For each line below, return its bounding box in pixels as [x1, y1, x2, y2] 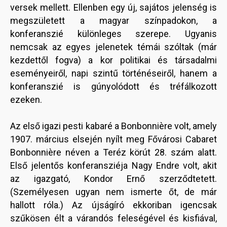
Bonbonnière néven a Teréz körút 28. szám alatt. [10, 147, 217, 158]
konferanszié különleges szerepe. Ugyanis [10, 28, 217, 40]
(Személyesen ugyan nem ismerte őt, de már [10, 186, 217, 198]
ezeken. [10, 94, 42, 105]
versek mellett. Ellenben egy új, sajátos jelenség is [10, 2, 217, 13]
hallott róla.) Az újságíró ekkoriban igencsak [10, 200, 217, 211]
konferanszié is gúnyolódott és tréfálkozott [10, 81, 217, 92]
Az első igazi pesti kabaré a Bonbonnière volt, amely [10, 121, 217, 132]
